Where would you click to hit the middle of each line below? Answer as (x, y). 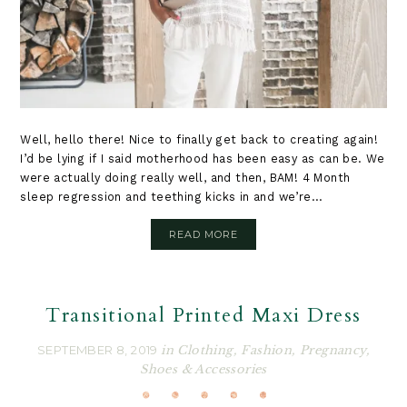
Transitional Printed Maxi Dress (203, 316)
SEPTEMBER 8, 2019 (99, 350)
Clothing (205, 351)
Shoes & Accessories (203, 370)
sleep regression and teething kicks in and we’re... (172, 197)
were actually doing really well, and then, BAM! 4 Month (185, 178)
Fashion (267, 351)
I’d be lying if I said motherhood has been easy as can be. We (203, 159)
